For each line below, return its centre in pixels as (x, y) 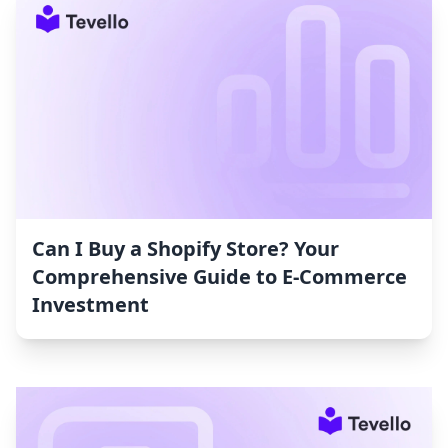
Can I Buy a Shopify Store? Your (185, 249)
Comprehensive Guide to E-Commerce (219, 277)
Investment (90, 305)
